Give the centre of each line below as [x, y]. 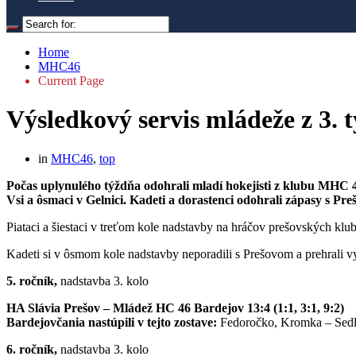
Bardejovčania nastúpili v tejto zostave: [113, 322]
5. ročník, [33, 281]
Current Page [71, 81]
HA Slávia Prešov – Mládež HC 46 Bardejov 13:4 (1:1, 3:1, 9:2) [175, 308]
